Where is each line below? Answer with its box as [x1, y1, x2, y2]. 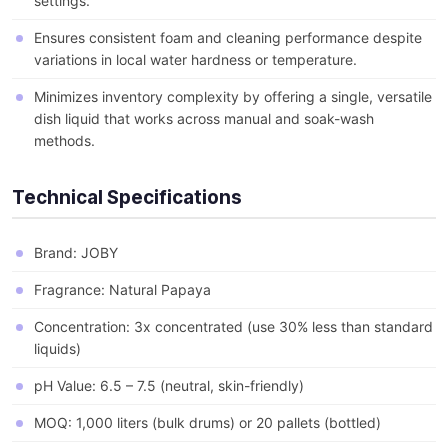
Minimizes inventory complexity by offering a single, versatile [34, 88, 432, 106]
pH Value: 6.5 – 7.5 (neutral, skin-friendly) [34, 377, 304, 395]
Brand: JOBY [34, 244, 118, 262]
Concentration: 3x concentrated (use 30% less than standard [34, 318, 433, 336]
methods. [34, 132, 95, 150]
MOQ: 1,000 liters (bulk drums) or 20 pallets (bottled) [34, 414, 381, 432]
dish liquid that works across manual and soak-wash [34, 110, 374, 128]
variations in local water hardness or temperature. [34, 51, 357, 69]
